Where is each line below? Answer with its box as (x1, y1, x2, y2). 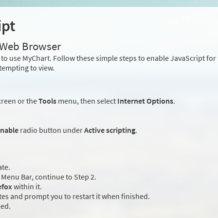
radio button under (18, 125, 84, 135)
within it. (12, 182, 42, 192)
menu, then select (56, 96, 117, 106)
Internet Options (117, 96, 173, 106)
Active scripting (84, 125, 135, 135)
